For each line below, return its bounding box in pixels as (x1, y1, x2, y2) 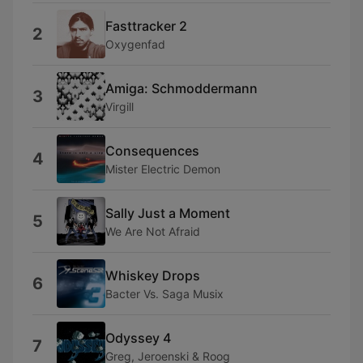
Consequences (105, 142, 199, 159)
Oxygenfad (105, 36, 165, 51)
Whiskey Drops (105, 267, 200, 284)
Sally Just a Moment (105, 204, 230, 221)
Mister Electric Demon (105, 161, 220, 176)
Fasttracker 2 (105, 17, 187, 34)
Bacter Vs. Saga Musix (105, 286, 224, 301)
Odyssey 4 (105, 329, 171, 346)
